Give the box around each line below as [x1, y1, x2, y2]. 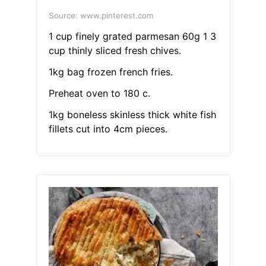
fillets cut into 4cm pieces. [48, 123, 167, 135]
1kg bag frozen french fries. [48, 66, 173, 78]
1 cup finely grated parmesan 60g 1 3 [48, 30, 216, 43]
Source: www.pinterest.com [48, 11, 154, 21]
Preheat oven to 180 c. [48, 87, 150, 100]
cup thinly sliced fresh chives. [48, 45, 181, 57]
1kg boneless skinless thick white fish [48, 109, 216, 121]
